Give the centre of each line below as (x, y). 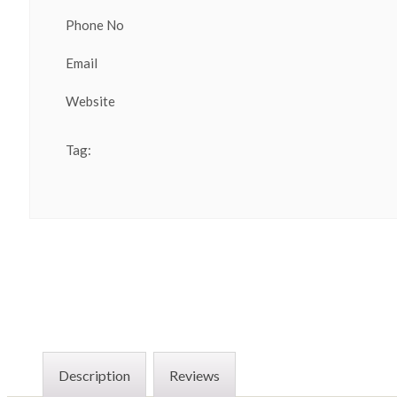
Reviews (195, 376)
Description (94, 376)
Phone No (95, 25)
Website (90, 101)
